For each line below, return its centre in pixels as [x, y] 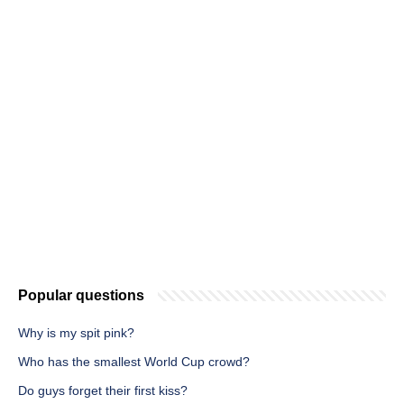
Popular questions [81, 296]
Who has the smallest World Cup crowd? [134, 362]
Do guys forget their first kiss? [103, 391]
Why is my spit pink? [76, 333]
